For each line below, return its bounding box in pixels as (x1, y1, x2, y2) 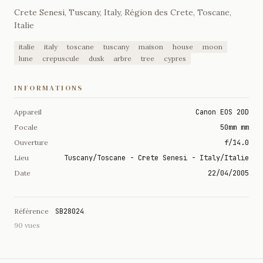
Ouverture (14, 138, 48, 147)
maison (139, 42, 163, 51)
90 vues (14, 221, 40, 230)
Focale (14, 123, 38, 131)
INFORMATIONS (14, 83, 83, 93)
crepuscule (42, 54, 79, 63)
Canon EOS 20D (195, 107, 249, 117)
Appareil (14, 107, 42, 116)
